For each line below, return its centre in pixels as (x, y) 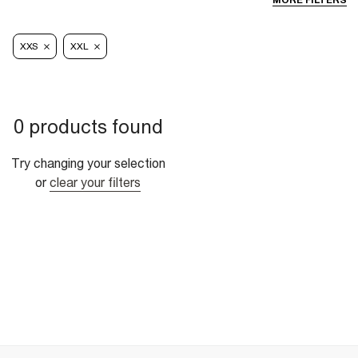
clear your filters (95, 183)
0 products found (88, 127)
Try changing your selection (88, 163)
